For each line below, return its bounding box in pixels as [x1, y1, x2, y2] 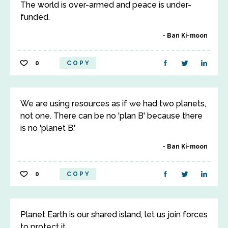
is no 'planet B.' [20, 123, 75, 133]
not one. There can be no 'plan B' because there [20, 111, 203, 121]
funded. [20, 12, 50, 22]
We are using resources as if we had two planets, [20, 99, 206, 108]
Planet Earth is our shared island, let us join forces [20, 210, 208, 219]
